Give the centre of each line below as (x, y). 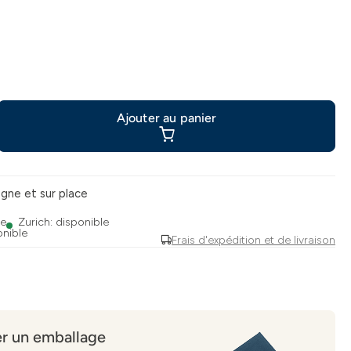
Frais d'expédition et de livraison (253, 240)
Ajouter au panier (166, 118)
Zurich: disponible (64, 222)
